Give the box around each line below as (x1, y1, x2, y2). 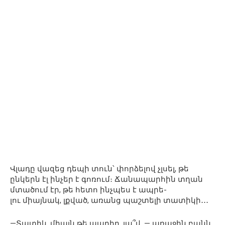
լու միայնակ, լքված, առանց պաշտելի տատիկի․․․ (10, 195, 208, 205)
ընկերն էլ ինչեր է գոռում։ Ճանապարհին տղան (10, 174, 203, 184)
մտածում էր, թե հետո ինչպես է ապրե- (10, 185, 167, 194)
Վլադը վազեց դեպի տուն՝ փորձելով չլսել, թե (10, 164, 189, 173)
